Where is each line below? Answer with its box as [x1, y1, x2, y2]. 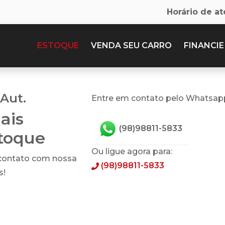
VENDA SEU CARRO [91, 41, 172, 50]
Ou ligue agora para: [91, 147, 172, 156]
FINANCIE [184, 41, 224, 50]
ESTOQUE [37, 41, 79, 50]
